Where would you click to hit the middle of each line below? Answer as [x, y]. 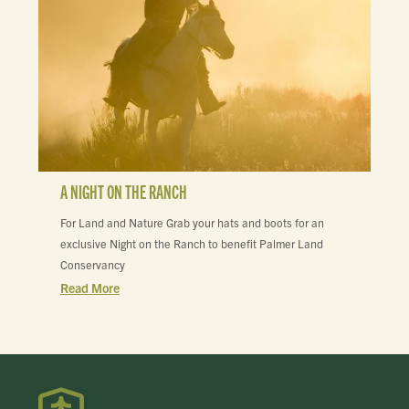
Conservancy [93, 264]
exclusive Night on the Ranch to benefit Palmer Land [192, 243]
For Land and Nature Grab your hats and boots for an [192, 222]
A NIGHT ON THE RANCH [124, 192]
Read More [90, 287]
